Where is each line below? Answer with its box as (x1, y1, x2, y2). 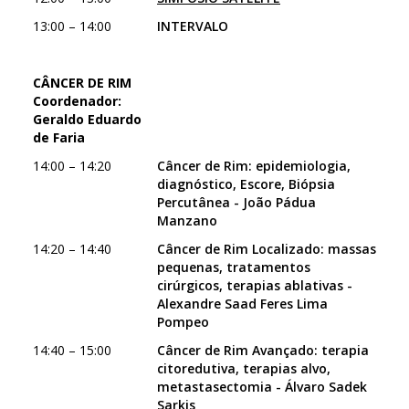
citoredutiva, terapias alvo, (157, 360, 330, 377)
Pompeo (157, 313, 209, 330)
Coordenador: (33, 92, 121, 110)
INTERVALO (157, 17, 228, 35)
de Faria (33, 129, 85, 146)
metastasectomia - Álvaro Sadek (157, 378, 367, 395)
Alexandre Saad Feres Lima (157, 295, 328, 312)
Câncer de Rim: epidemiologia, (157, 157, 351, 174)
